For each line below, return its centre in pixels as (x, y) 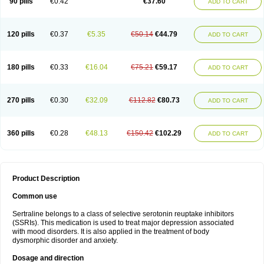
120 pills (21, 34)
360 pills (21, 133)
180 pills (21, 67)
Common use (35, 196)
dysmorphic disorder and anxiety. (65, 240)
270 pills (21, 100)
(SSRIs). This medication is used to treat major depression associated (123, 223)
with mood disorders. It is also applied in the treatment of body (111, 232)
